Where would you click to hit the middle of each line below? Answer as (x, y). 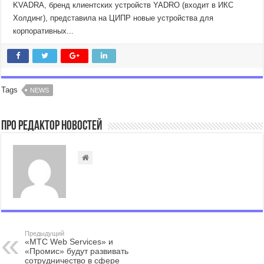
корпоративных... (44, 31)
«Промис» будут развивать (77, 251)
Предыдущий (45, 233)
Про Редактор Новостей (52, 126)
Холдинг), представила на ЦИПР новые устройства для (113, 18)
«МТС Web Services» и (69, 242)
